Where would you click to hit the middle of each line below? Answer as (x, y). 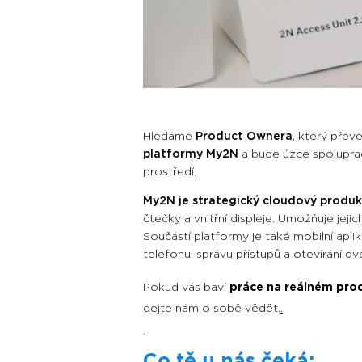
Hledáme (169, 136)
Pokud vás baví (186, 287)
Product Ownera (244, 136)
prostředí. (170, 172)
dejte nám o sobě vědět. (212, 308)
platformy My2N (191, 154)
